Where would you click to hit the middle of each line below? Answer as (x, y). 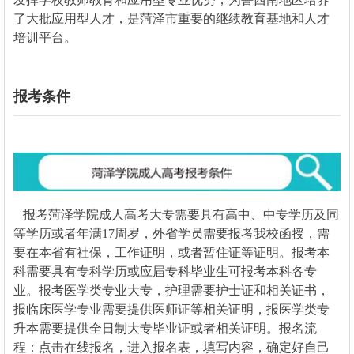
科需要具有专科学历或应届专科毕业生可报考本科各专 (165, 271)
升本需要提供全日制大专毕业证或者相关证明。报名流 (165, 328)
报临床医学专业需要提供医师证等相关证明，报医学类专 (171, 309)
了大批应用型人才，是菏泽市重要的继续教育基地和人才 (171, 18)
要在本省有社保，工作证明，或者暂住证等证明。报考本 (171, 252)
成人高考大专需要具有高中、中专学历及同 (218, 214)
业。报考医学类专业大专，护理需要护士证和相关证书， (171, 290)
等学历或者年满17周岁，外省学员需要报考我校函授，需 (171, 233)
